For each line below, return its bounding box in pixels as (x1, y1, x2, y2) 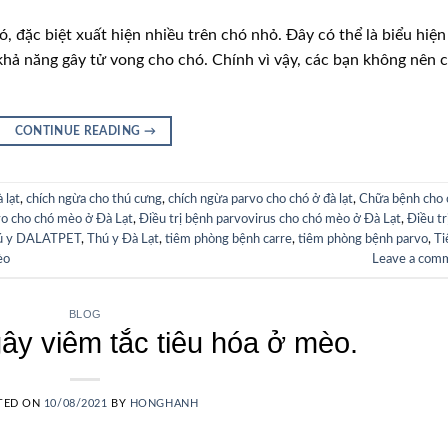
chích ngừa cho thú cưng (26, 192, 162, 205)
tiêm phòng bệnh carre (165, 232, 292, 245)
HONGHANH (129, 398, 199, 410)
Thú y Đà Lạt (87, 232, 159, 245)
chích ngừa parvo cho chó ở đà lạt (168, 192, 353, 205)
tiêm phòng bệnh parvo (298, 232, 428, 245)
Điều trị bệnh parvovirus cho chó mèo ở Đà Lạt (139, 212, 401, 225)
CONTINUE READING (14, 124, 144, 137)
